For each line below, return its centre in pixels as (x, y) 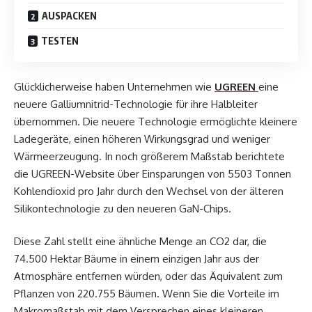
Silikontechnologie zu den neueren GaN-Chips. (123, 208)
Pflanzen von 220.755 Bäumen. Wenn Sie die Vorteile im (147, 294)
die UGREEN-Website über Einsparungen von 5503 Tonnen (153, 173)
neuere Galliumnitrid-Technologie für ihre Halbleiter (136, 104)
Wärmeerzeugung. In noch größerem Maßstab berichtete (149, 156)
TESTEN (60, 41)
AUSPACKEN (69, 16)
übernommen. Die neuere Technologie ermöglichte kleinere (156, 121)
